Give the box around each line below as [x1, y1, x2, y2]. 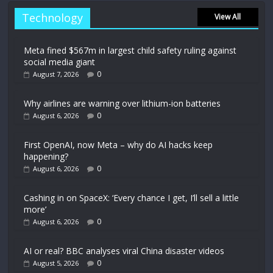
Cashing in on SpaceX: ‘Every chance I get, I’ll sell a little [24, 192, 239, 204]
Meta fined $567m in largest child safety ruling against [24, 44, 237, 56]
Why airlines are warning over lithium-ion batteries [24, 97, 221, 109]
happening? [24, 151, 69, 162]
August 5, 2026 [33, 258, 79, 268]
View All [214, 12, 241, 22]
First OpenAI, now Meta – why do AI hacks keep [24, 139, 213, 151]
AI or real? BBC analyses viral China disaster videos [24, 245, 225, 257]
